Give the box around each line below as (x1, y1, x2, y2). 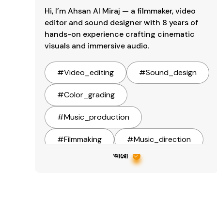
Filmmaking (64, 134, 102, 144)
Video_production (64, 179, 130, 189)
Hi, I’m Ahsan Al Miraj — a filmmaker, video (45, 6, 196, 16)
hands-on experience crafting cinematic (45, 29, 195, 39)
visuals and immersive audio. (45, 41, 149, 51)
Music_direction (134, 134, 191, 144)
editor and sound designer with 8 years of (45, 17, 198, 28)
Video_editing (64, 67, 114, 77)
